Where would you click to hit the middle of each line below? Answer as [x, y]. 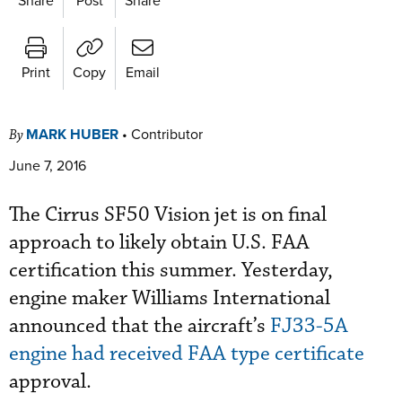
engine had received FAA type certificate [187, 354]
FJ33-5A [309, 326]
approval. [50, 381]
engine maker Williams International [170, 298]
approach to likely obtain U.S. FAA [159, 242]
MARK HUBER [72, 134]
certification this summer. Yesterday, [171, 270]
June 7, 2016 [48, 165]
